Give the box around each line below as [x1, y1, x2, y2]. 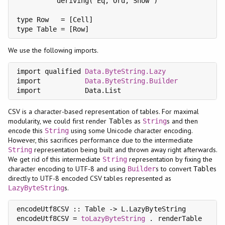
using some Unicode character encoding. [69, 126, 193, 135]
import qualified [16, 67, 85, 75]
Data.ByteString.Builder [85, 76, 178, 85]
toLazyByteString [81, 214, 146, 222]
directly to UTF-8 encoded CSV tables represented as [8, 173, 171, 183]
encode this [8, 126, 45, 135]
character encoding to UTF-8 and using [8, 164, 128, 173]
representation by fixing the [127, 154, 213, 164]
